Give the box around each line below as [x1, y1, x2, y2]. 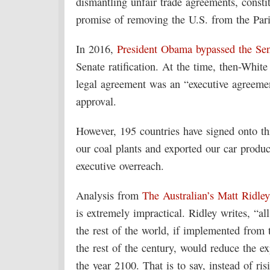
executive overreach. [76, 159, 164, 173]
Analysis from [76, 188, 142, 202]
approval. [76, 94, 116, 108]
